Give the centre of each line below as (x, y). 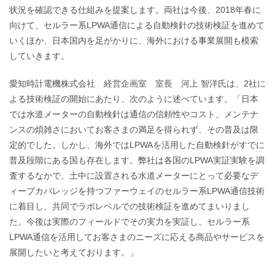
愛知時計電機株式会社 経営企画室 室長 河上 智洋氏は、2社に (137, 83)
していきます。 (39, 56)
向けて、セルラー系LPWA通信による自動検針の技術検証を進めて (137, 25)
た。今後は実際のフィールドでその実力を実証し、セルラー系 (130, 222)
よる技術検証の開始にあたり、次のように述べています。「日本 (134, 99)
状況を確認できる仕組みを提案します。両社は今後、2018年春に (135, 10)
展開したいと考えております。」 (74, 252)
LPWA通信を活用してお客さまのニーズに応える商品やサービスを (137, 237)
